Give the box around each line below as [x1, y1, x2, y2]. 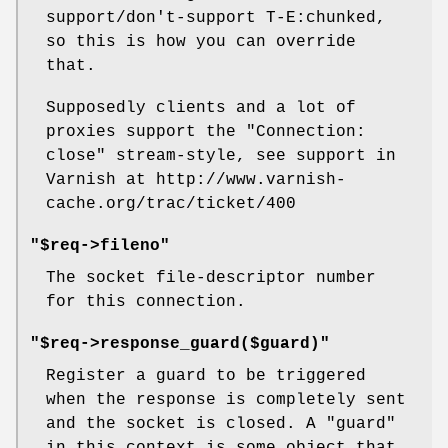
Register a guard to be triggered [46, 367, 366, 386]
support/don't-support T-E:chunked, [46, 9, 386, 28]
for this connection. [46, 293, 246, 312]
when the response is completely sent [46, 391, 406, 410]
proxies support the [46, 123, 246, 142]
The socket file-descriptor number [46, 269, 376, 288]
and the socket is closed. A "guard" [46, 415, 396, 434]
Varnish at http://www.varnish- [46, 171, 346, 190]
